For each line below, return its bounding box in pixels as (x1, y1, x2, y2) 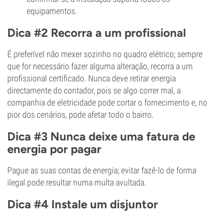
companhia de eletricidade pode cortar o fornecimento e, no (7, 97, 207, 108)
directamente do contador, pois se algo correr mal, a (7, 85, 181, 95)
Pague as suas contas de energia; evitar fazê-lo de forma (7, 165, 196, 175)
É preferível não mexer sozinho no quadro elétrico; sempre (7, 49, 202, 59)
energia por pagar (7, 142, 101, 156)
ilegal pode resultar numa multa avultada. (7, 177, 146, 187)
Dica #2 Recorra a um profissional (7, 26, 186, 40)
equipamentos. (27, 6, 77, 16)
